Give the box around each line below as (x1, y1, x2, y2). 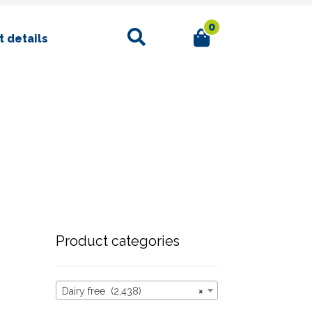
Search (119, 24, 158, 38)
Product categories (55, 232, 180, 249)
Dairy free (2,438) (61, 285, 141, 297)
